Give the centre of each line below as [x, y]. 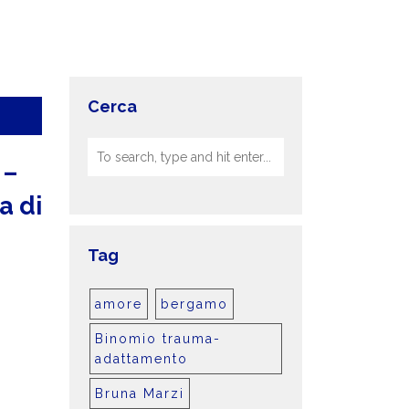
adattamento [142, 359]
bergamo [194, 304]
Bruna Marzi [140, 393]
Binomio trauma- [158, 339]
